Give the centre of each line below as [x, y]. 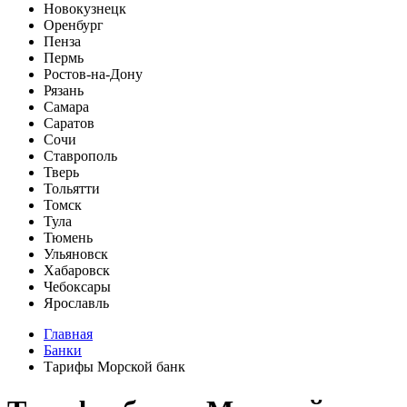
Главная [68, 334]
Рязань [64, 90]
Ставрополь [80, 156]
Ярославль [76, 303]
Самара [66, 107]
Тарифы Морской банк [114, 367]
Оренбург [74, 25]
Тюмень [68, 238]
